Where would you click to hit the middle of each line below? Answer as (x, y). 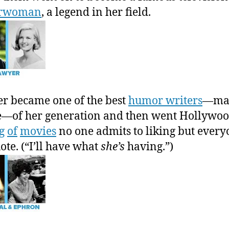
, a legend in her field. (96, 12)
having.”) (149, 147)
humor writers (165, 101)
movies (38, 131)
